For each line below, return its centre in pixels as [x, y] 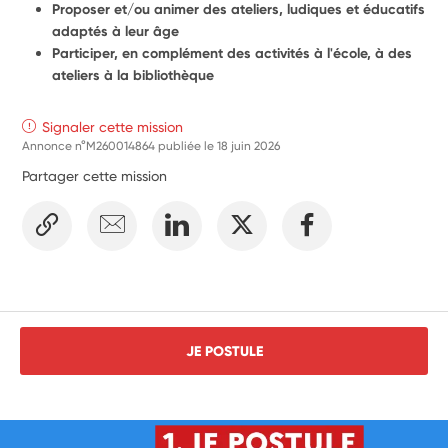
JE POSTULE [224, 350]
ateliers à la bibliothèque [133, 75]
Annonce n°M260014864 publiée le [120, 145]
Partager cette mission [95, 175]
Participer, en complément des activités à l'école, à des [232, 53]
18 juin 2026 [249, 145]
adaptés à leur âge [116, 31]
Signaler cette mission [113, 126]
